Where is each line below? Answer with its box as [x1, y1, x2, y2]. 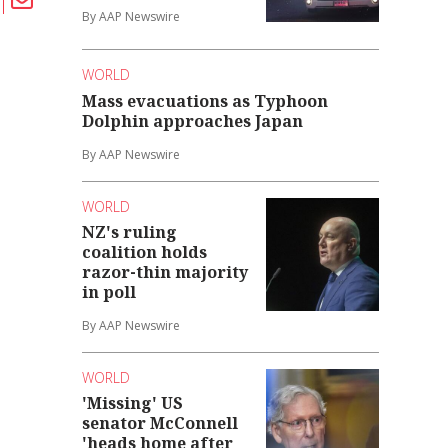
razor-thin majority [82, 261, 249, 284]
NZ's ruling [82, 221, 178, 244]
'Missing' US [82, 392, 184, 415]
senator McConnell [82, 412, 239, 435]
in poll [82, 281, 137, 304]
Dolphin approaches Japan [82, 109, 304, 132]
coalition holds [82, 241, 208, 264]
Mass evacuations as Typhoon [82, 89, 329, 112]
